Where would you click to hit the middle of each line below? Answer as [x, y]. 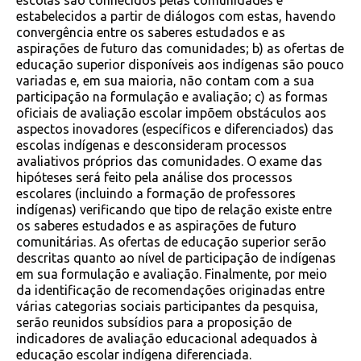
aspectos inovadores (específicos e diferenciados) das [175, 129]
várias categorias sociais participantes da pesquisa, [167, 307]
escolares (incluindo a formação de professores [156, 194]
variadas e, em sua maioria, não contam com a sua [165, 81]
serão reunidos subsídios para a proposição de [154, 323]
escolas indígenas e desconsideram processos [151, 145]
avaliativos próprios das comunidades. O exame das [169, 162]
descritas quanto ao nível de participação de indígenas [176, 258]
